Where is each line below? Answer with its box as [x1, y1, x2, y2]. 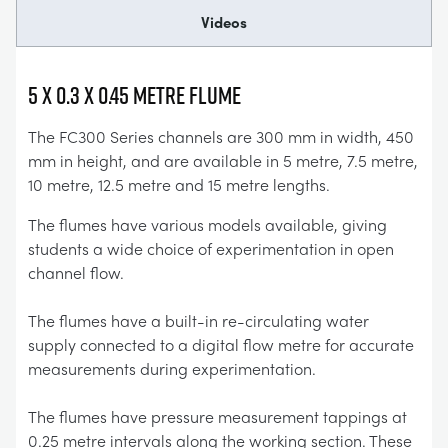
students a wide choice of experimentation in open [28, 237, 394, 260]
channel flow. [28, 261, 124, 284]
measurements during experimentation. [28, 357, 316, 380]
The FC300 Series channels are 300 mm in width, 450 [28, 125, 414, 148]
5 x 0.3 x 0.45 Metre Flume [28, 79, 241, 111]
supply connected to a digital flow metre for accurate [28, 333, 414, 356]
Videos [201, 11, 247, 33]
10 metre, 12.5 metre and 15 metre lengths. [28, 173, 330, 196]
